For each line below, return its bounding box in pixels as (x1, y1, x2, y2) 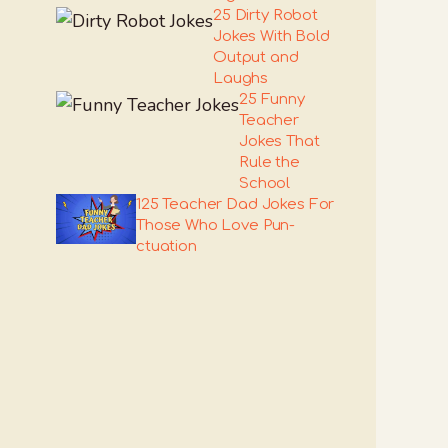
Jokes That (239, 133, 320, 150)
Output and (213, 49, 299, 66)
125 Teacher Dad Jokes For (136, 196, 335, 213)
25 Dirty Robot (213, 7, 318, 24)
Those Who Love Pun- (136, 217, 296, 234)
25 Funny (239, 91, 305, 108)
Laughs (213, 70, 269, 87)
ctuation (136, 238, 197, 255)
